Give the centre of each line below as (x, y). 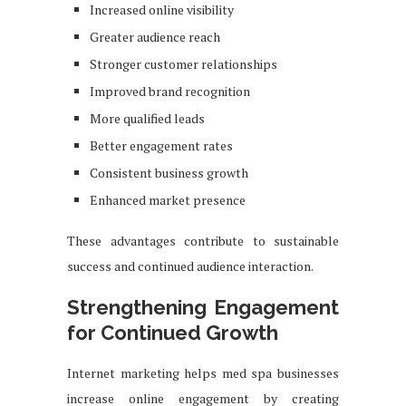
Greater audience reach (155, 36)
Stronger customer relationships (184, 63)
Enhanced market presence (168, 199)
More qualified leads (147, 118)
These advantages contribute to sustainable (203, 240)
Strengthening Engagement (203, 307)
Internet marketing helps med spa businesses (203, 372)
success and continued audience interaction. (190, 266)
